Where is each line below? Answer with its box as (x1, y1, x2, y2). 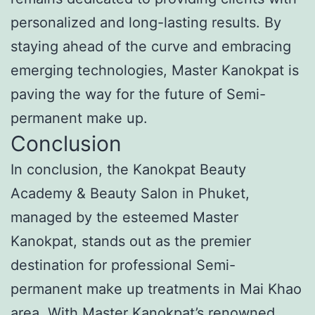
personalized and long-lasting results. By (11, 13, 281, 31)
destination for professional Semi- (11, 256, 236, 274)
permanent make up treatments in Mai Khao (11, 280, 302, 297)
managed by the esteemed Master (11, 208, 238, 226)
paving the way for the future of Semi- (11, 85, 266, 103)
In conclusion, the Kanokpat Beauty (11, 160, 246, 178)
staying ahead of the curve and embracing (11, 37, 291, 55)
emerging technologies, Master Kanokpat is (11, 61, 299, 79)
